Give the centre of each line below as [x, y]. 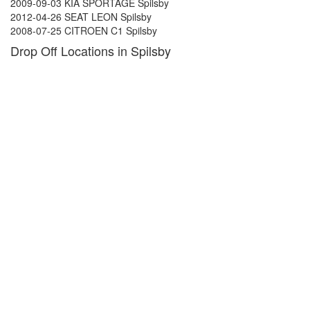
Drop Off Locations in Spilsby [91, 51]
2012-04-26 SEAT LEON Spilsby [81, 17]
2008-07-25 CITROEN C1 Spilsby [84, 30]
